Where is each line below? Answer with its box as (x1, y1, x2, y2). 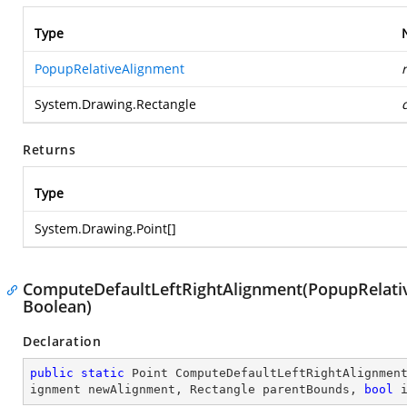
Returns (23, 141, 76, 158)
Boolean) (23, 295, 92, 317)
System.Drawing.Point (35, 220, 167, 237)
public (30, 366, 74, 380)
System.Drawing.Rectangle (35, 95, 196, 113)
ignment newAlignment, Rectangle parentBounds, (30, 382, 364, 396)
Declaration (23, 333, 102, 350)
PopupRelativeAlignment (35, 60, 184, 77)
